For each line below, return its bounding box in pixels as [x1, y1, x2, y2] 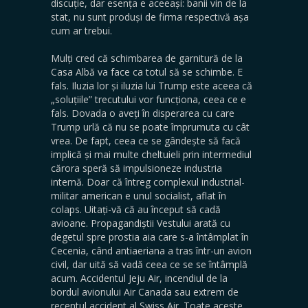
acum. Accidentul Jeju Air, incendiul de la [51, 271, 228, 285]
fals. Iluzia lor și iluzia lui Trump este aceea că [51, 78, 252, 92]
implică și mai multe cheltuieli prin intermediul [51, 147, 252, 161]
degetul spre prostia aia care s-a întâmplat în [51, 230, 249, 243]
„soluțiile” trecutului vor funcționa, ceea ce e [51, 92, 246, 106]
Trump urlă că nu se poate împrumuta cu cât [51, 120, 250, 133]
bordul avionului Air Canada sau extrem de [51, 285, 239, 298]
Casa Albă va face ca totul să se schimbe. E [51, 65, 243, 78]
